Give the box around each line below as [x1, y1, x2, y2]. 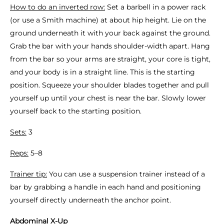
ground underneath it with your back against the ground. [10, 28, 210, 37]
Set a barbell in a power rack [105, 2, 205, 11]
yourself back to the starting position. [10, 106, 141, 115]
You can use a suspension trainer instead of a [47, 169, 205, 178]
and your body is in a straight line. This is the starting [10, 67, 195, 76]
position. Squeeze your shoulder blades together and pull [10, 80, 209, 89]
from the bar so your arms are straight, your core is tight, [10, 54, 210, 63]
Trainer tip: [10, 169, 47, 178]
